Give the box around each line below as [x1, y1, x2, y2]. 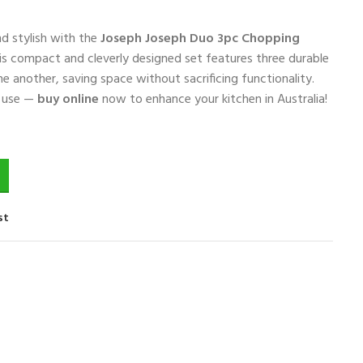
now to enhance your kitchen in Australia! [99, 88, 327, 110]
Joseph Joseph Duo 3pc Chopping [100, 28, 300, 49]
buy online [37, 88, 99, 110]
